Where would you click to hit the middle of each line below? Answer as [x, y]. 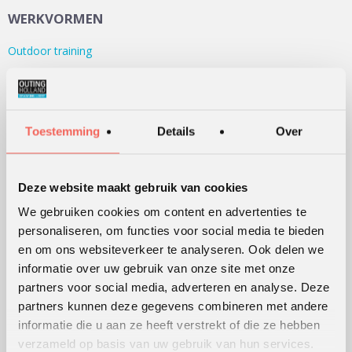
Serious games [46, 75]
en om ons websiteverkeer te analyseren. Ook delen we [171, 249]
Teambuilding [42, 98]
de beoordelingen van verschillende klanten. [166, 255]
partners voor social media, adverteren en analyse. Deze [174, 287]
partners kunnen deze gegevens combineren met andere [173, 306]
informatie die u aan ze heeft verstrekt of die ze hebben [169, 324]
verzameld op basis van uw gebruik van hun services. [166, 343]
